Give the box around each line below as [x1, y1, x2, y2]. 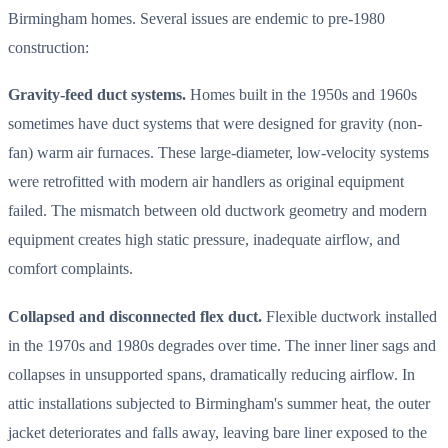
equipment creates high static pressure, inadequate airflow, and [8, 230, 400, 250]
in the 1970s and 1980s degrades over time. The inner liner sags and [8, 335, 436, 355]
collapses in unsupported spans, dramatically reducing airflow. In [8, 364, 415, 384]
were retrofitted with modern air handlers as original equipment [8, 172, 404, 192]
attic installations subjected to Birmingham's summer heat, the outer [8, 393, 430, 413]
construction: [8, 38, 89, 58]
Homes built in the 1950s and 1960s [186, 85, 417, 105]
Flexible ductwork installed [262, 306, 437, 326]
